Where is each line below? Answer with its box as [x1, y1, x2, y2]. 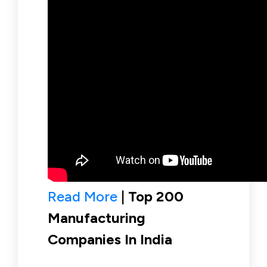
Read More [48, 187, 117, 205]
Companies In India [48, 230, 172, 248]
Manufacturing [48, 209, 145, 226]
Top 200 [128, 187, 184, 205]
